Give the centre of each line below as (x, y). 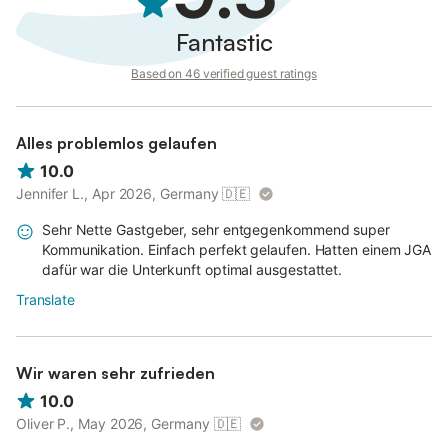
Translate (45, 300)
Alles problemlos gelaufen (116, 143)
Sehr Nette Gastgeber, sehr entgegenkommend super (216, 230)
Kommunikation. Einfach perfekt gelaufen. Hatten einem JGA (237, 250)
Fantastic (224, 42)
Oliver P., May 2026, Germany (113, 424)
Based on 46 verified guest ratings (224, 73)
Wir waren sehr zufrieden (115, 373)
